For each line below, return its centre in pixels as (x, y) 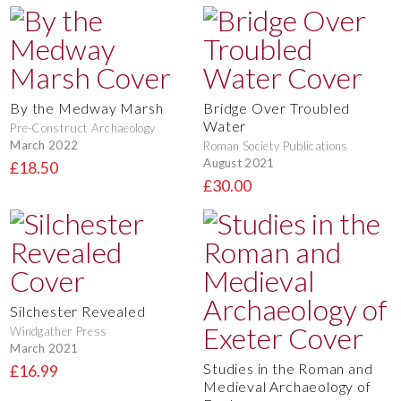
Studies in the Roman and (288, 369)
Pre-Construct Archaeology (83, 128)
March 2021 (44, 348)
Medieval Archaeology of (287, 387)
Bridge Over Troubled (277, 108)
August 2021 (239, 162)
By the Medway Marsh (87, 108)
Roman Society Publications (276, 146)
